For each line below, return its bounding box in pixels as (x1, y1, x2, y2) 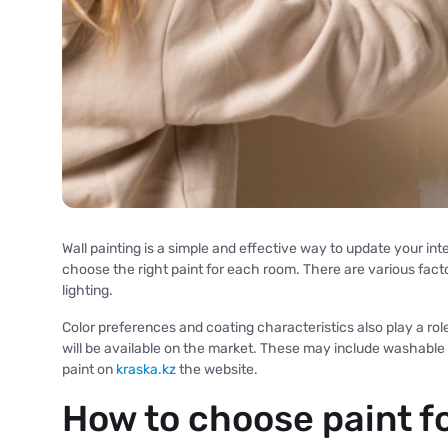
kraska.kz (116, 360, 176, 378)
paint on (62, 360, 116, 378)
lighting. (62, 281, 113, 299)
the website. (176, 360, 258, 378)
